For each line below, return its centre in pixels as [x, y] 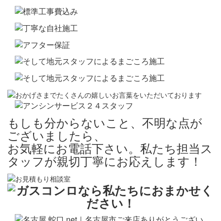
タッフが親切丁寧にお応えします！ [105, 161]
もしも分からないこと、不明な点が [105, 122]
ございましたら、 [56, 135]
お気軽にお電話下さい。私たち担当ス [110, 148]
